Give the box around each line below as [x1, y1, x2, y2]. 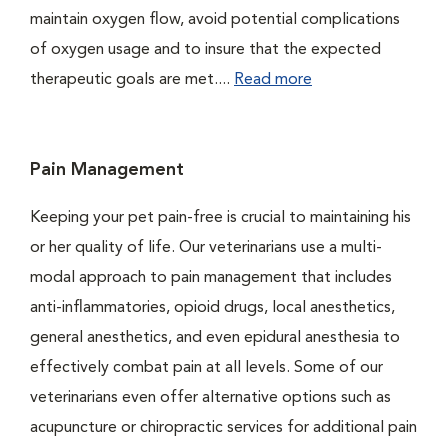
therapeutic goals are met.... [30, 72, 234, 88]
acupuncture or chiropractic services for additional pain [30, 420, 417, 436]
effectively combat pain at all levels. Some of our [30, 360, 383, 376]
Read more [234, 72, 312, 88]
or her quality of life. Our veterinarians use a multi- [30, 240, 382, 256]
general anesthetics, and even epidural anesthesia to [30, 330, 400, 346]
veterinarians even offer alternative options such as [30, 390, 391, 406]
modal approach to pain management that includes [30, 270, 392, 286]
